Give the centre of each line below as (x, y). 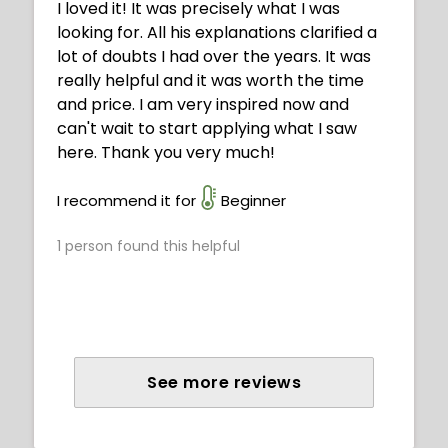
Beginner (253, 201)
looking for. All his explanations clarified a (217, 33)
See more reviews (224, 383)
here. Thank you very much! (166, 153)
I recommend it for (126, 201)
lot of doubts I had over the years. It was (214, 57)
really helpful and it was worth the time (210, 81)
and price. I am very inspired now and (203, 105)
